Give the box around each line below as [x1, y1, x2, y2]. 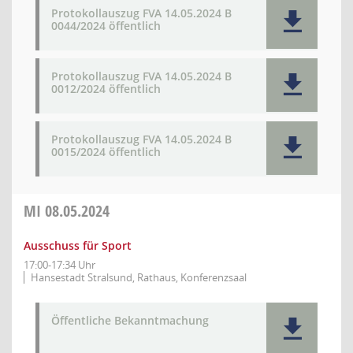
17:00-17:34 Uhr [24, 258, 95, 272]
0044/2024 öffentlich [51, 18, 161, 33]
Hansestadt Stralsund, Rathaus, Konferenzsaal [31, 270, 247, 284]
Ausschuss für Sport [24, 238, 132, 253]
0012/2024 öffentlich [51, 81, 161, 96]
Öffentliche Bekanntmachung [51, 313, 209, 328]
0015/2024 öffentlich [51, 144, 161, 159]
